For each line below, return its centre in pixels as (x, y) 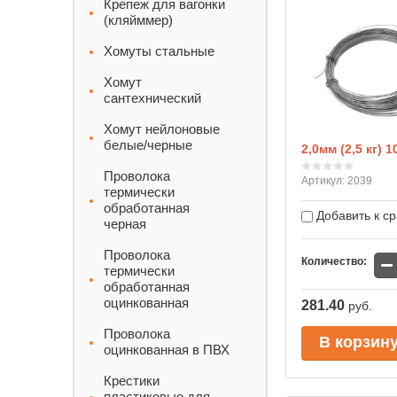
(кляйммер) (138, 20)
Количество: (334, 261)
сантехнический (152, 98)
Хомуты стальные (159, 51)
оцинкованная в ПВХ (167, 350)
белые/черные (148, 145)
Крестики (132, 381)
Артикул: (323, 181)
